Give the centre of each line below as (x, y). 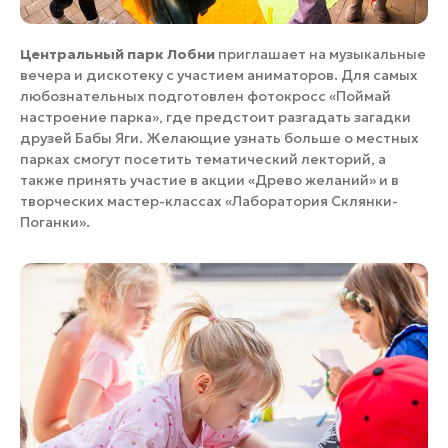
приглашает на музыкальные (320, 54)
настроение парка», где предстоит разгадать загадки (215, 117)
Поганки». (55, 222)
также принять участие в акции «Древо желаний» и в (209, 180)
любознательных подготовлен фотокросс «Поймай (205, 96)
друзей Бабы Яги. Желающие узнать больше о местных (219, 138)
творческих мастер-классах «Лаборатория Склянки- (209, 201)
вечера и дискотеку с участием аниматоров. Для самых (219, 75)
